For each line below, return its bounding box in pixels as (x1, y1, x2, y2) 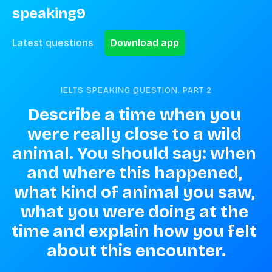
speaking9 (12, 5, 86, 22)
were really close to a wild (27, 124, 242, 144)
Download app (110, 37, 179, 49)
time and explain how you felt (12, 221, 257, 242)
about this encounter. (46, 240, 226, 261)
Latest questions (12, 37, 93, 49)
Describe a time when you (27, 104, 241, 125)
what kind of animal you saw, (13, 182, 255, 203)
